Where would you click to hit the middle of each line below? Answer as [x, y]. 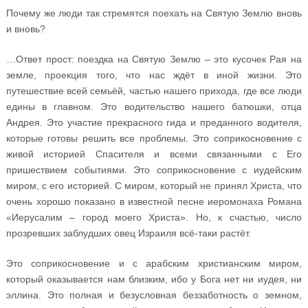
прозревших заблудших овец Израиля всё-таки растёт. [128, 233]
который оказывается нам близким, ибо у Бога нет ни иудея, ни [154, 279]
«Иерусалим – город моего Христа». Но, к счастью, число [154, 218]
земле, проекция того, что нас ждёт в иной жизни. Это [154, 75]
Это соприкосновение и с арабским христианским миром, [154, 264]
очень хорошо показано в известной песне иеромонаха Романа [154, 202]
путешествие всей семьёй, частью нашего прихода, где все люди [154, 91]
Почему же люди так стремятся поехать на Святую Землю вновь [154, 13]
